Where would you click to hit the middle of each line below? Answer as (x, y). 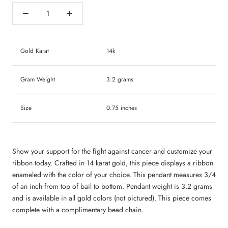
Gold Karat (32, 51)
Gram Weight (35, 79)
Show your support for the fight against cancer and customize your (112, 151)
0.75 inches (120, 108)
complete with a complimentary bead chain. (79, 210)
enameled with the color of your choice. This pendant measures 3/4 (114, 175)
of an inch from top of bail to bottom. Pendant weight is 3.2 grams (112, 187)
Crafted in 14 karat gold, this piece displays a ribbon (134, 163)
